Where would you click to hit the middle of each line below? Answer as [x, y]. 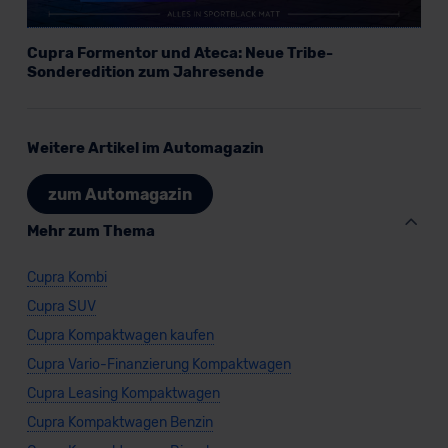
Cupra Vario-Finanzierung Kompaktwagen [158, 365]
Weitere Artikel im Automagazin [145, 148]
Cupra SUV [61, 307]
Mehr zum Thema [90, 231]
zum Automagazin [119, 194]
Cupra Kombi [66, 278]
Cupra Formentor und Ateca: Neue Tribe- [179, 53]
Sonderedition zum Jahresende [145, 72]
